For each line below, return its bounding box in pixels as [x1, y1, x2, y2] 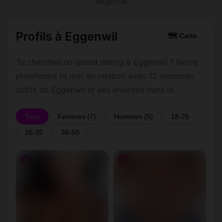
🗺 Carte [168, 32, 197, 40]
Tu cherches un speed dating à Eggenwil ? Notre [16, 57, 198, 67]
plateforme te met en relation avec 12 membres [16, 71, 194, 81]
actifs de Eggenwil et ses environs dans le [16, 85, 173, 95]
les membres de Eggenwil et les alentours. [16, 112, 174, 122]
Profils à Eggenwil [16, 29, 117, 44]
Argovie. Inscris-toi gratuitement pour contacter [16, 99, 196, 109]
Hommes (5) [114, 112, 153, 120]
